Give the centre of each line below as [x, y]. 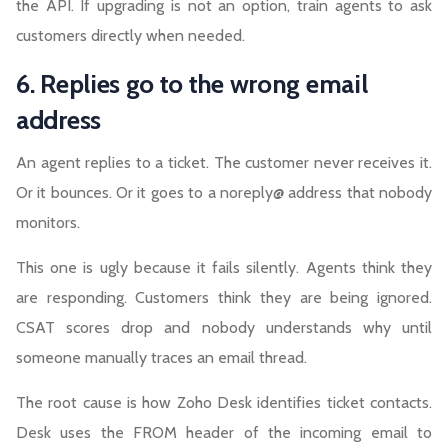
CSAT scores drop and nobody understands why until [224, 328]
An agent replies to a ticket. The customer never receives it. [224, 163]
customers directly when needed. [130, 36]
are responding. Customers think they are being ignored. [224, 298]
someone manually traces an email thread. [161, 358]
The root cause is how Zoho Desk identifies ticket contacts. [224, 403]
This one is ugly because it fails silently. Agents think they [224, 268]
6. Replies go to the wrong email [192, 84]
